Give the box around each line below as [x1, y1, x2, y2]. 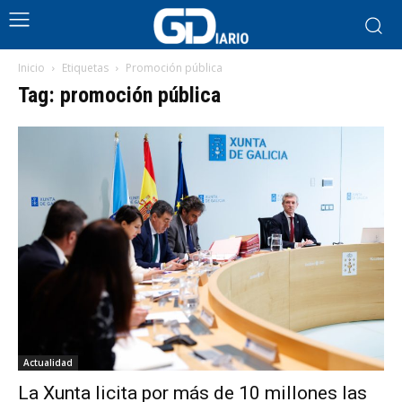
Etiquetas [62, 60, 109, 75]
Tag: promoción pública [18, 83, 221, 108]
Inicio [18, 60, 45, 75]
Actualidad [23, 356, 73, 369]
